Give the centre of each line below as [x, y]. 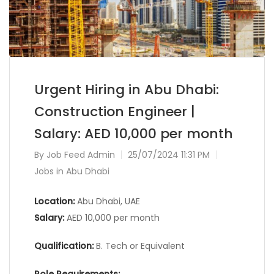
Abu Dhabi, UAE [107, 202]
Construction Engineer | [115, 112]
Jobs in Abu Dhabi [72, 172]
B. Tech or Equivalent [139, 246]
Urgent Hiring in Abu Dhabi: [127, 90]
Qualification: [64, 246]
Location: [54, 202]
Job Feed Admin [81, 155]
